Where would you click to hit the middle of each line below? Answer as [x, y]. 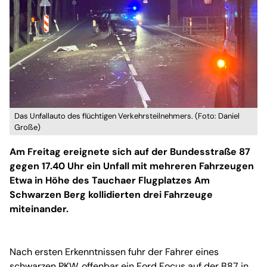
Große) [27, 127]
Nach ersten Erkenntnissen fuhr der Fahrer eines [114, 252]
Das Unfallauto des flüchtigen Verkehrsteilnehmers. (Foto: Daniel [127, 116]
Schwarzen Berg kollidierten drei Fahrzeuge [111, 194]
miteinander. [39, 209]
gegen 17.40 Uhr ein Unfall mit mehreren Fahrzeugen [132, 166]
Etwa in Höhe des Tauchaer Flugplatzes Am [110, 180]
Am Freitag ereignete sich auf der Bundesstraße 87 [130, 151]
